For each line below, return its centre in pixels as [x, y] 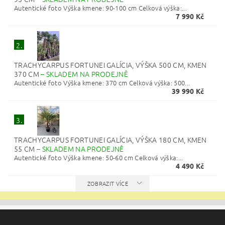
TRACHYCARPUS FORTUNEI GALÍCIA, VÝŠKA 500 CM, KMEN [110, 65]
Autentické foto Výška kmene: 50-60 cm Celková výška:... [99, 158]
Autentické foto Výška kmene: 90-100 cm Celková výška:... [101, 8]
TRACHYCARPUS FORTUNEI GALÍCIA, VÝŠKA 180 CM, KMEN [110, 140]
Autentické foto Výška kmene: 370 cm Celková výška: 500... [102, 83]
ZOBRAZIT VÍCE [107, 184]
